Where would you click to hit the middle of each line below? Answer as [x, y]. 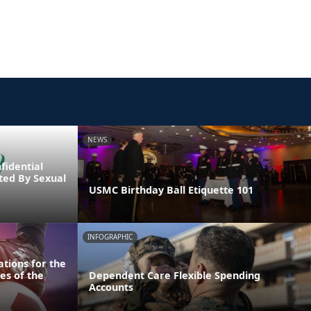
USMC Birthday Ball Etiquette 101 [171, 190]
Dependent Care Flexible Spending [175, 275]
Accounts [111, 287]
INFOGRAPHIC [110, 236]
